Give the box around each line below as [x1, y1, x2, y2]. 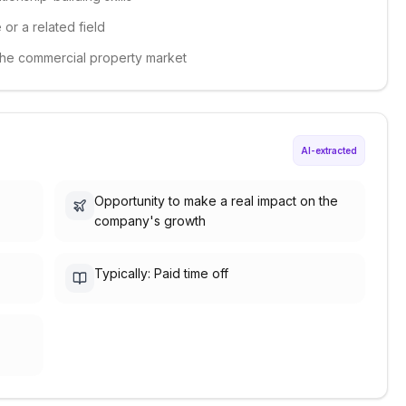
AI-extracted [301, 145, 357, 156]
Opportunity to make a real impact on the [94, 193, 338, 208]
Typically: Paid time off [94, 266, 228, 281]
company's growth [94, 213, 206, 228]
